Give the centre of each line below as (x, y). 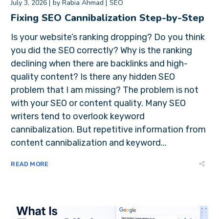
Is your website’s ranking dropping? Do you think (108, 37)
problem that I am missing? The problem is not (105, 90)
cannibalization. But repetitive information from (109, 129)
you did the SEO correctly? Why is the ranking (102, 50)
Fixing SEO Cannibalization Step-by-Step (108, 18)
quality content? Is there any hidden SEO (93, 77)
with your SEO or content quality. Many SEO (99, 103)
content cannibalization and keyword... (89, 142)
